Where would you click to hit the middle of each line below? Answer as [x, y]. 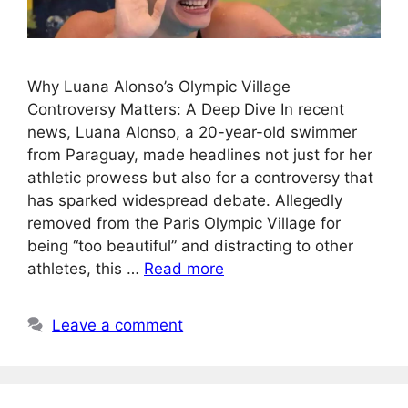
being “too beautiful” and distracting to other [190, 246]
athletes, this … [86, 269]
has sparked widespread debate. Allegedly [185, 200]
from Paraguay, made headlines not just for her [200, 155]
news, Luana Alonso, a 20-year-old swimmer [192, 132]
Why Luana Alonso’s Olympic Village [159, 87]
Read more [184, 269]
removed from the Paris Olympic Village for [184, 223]
